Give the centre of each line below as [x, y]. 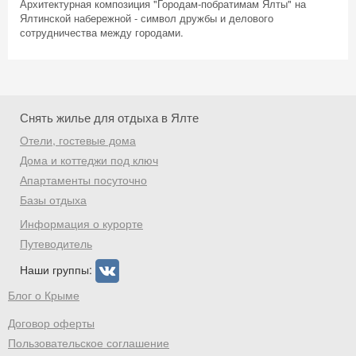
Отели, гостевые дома [78, 140]
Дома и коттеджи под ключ [89, 160]
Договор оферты [51, 323]
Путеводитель [56, 243]
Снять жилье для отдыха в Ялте [109, 117]
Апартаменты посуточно [83, 180]
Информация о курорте [81, 223]
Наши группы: [58, 269]
